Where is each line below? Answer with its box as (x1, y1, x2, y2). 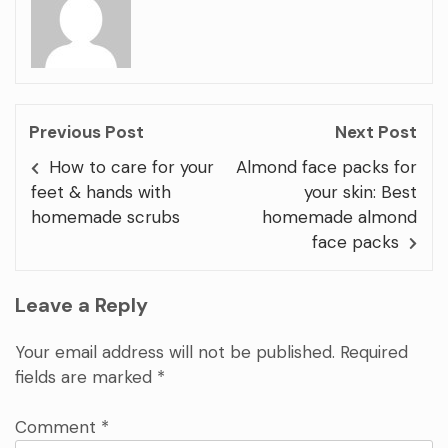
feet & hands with (31, 180, 171, 203)
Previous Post (29, 120, 144, 143)
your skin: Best (304, 180, 417, 203)
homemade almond (262, 205, 417, 228)
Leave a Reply (15, 291, 148, 318)
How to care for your (49, 155, 215, 178)
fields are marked (15, 365, 157, 388)
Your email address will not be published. (15, 340, 335, 363)
